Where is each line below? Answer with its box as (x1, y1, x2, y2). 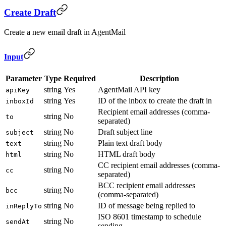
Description (139, 74, 179, 83)
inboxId (6, 97, 34, 105)
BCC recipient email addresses (98, 181, 195, 190)
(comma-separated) (98, 190, 158, 199)
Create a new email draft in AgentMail (4, 28, 126, 37)
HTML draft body (98, 149, 155, 158)
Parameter (6, 74, 42, 83)
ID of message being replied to (98, 201, 195, 210)
